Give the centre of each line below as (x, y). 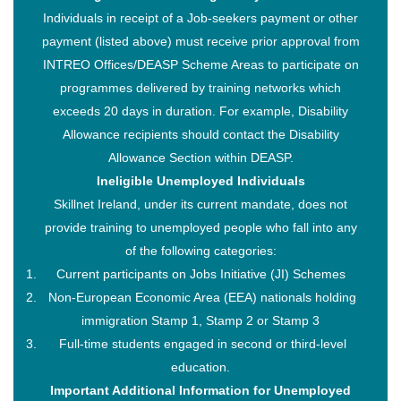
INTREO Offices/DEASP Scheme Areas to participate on (200, 64)
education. (200, 367)
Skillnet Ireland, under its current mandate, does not (200, 204)
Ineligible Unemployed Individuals (200, 180)
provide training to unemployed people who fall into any (200, 227)
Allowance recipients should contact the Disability (200, 134)
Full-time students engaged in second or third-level (200, 343)
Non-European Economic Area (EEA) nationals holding (200, 297)
